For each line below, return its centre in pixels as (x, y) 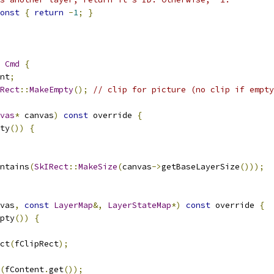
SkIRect (51, 167)
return (49, 13)
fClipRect (37, 244)
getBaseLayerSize (201, 167)
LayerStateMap (139, 205)
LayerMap (73, 205)
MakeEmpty (51, 90)
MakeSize (98, 167)
